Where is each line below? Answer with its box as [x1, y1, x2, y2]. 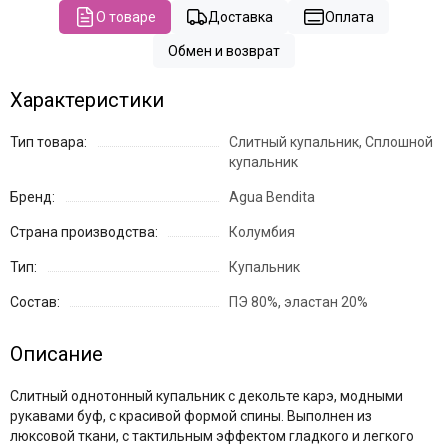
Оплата [325, 8, 374, 25]
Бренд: [10, 188, 55, 205]
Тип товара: [10, 133, 87, 150]
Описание [10, 341, 103, 366]
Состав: [10, 293, 60, 310]
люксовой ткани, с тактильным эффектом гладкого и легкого [10, 427, 414, 444]
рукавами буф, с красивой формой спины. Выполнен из [10, 407, 372, 424]
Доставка [208, 8, 273, 25]
